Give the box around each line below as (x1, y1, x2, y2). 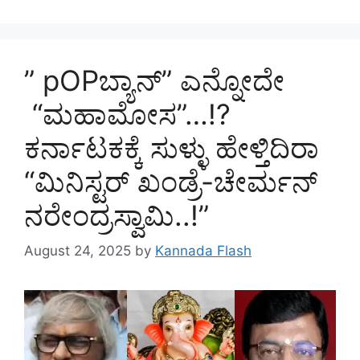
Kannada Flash (155, 243, 252, 260)
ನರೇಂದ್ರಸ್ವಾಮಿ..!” (24, 198, 209, 232)
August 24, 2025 (24, 243, 131, 260)
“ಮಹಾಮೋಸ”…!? (24, 96, 231, 131)
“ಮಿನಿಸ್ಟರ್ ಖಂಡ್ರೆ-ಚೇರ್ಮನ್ (24, 164, 317, 198)
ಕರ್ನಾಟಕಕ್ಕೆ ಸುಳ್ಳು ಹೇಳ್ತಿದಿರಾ (24, 130, 319, 165)
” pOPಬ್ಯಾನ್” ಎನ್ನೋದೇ (24, 63, 284, 97)
